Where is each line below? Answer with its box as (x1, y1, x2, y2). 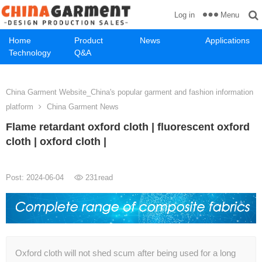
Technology (9, 48, 51, 57)
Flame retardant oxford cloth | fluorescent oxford (6, 121, 250, 133)
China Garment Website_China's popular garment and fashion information (6, 88, 253, 96)
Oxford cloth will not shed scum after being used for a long (15, 248, 236, 258)
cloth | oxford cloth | (6, 136, 106, 147)
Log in (174, 11, 195, 19)
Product (74, 36, 103, 45)
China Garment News (47, 102, 119, 111)
